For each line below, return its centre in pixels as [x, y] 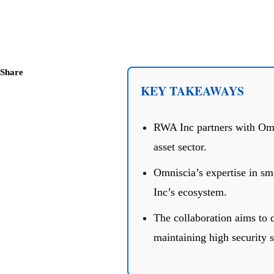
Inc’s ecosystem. [190, 192]
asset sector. [180, 147]
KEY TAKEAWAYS [192, 91]
